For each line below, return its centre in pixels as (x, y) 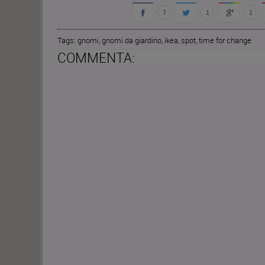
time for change (225, 40)
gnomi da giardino (132, 40)
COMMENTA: (96, 58)
